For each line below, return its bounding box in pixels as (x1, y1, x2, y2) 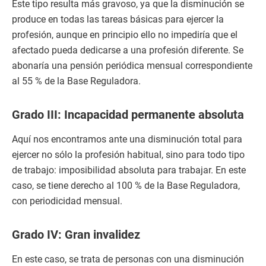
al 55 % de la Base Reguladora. (12, 75, 141, 87)
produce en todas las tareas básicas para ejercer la (12, 13, 224, 25)
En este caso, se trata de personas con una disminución (12, 253, 244, 265)
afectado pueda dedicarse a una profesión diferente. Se (12, 44, 243, 56)
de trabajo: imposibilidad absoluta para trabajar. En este (12, 164, 246, 176)
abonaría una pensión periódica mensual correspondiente (12, 59, 252, 71)
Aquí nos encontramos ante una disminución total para (12, 133, 242, 145)
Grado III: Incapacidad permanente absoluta (12, 107, 244, 122)
